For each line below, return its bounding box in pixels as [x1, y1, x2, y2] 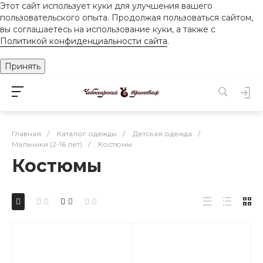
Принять [5, 61, 41, 72]
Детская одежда [133, 129, 192, 138]
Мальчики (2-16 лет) [12, 140, 82, 149]
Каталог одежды [57, 129, 117, 138]
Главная [12, 129, 41, 138]
